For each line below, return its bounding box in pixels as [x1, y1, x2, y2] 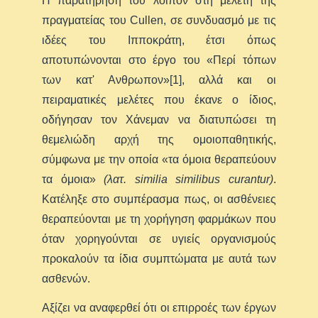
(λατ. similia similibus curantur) [104, 172, 273, 185]
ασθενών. [42, 272, 91, 285]
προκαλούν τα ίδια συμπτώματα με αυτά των [42, 252, 276, 265]
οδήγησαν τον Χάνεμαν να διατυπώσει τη [42, 113, 276, 126]
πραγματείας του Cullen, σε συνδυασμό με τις [42, 13, 276, 26]
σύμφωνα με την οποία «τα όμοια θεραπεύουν [42, 153, 276, 165]
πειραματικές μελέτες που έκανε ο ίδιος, [42, 93, 276, 106]
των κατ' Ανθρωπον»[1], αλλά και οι [42, 73, 276, 86]
